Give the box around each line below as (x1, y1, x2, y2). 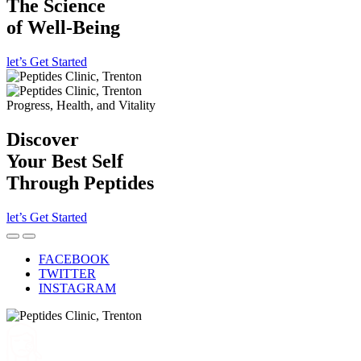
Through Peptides (6, 172, 154, 194)
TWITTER (39, 267, 96, 281)
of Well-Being (6, 17, 120, 39)
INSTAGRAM (39, 281, 116, 296)
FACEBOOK (39, 252, 110, 267)
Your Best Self (6, 151, 123, 172)
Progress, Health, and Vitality (6, 98, 156, 113)
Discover (6, 129, 79, 151)
